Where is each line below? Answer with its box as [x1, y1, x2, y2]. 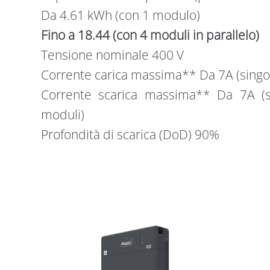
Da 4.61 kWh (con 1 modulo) [40, 6, 200, 24]
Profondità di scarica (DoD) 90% [40, 125, 219, 143]
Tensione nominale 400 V [40, 46, 184, 63]
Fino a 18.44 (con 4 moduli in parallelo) [40, 26, 259, 43]
